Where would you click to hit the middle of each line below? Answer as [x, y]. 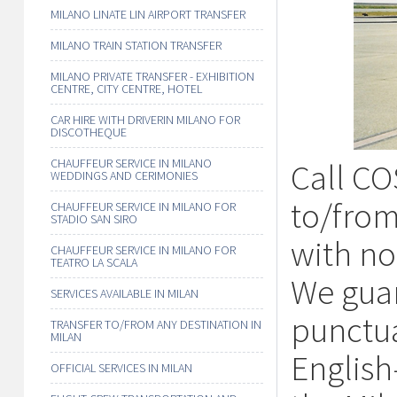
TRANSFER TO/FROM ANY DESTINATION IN [156, 324]
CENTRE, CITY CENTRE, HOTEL [126, 89]
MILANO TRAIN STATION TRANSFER [136, 45]
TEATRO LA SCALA [94, 262]
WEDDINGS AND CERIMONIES [124, 175]
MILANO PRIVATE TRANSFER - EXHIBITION [152, 76]
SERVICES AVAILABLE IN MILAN [125, 293]
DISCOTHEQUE [89, 132]
